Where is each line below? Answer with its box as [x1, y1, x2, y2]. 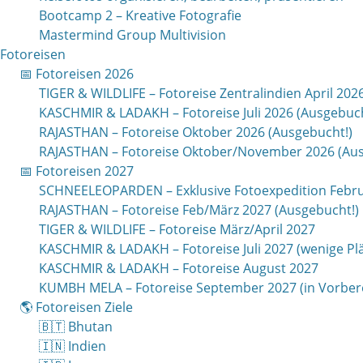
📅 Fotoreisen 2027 [19, 162, 134, 181]
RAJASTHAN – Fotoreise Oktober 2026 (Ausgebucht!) [39, 123, 352, 142]
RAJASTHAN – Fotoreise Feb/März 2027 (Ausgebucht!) [39, 201, 359, 220]
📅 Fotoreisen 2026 [19, 65, 134, 83]
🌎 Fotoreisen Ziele [19, 298, 133, 317]
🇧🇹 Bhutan [39, 318, 113, 336]
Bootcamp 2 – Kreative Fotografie [39, 6, 241, 25]
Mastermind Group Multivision [39, 26, 226, 45]
